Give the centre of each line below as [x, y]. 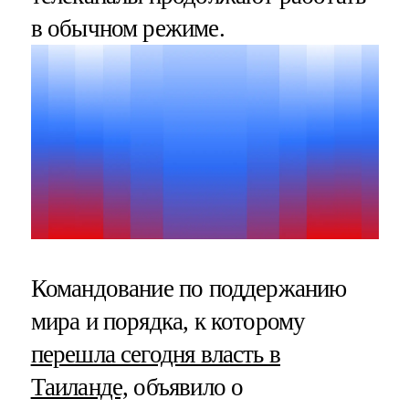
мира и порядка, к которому [168, 321]
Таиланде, [79, 387]
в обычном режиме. [127, 29]
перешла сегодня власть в [156, 354]
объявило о [186, 387]
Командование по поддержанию [189, 288]
